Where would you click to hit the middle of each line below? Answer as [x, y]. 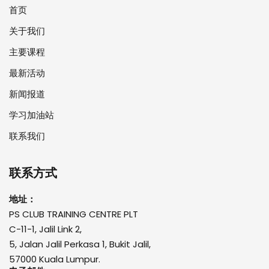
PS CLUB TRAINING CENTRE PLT [74, 214]
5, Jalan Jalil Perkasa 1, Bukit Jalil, [80, 244]
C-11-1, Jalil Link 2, [45, 229]
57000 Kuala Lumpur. [55, 259]
